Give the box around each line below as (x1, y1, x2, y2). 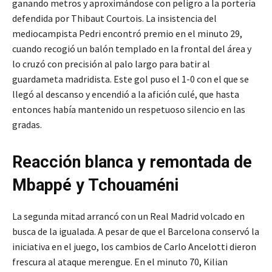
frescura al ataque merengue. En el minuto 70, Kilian (12, 256, 228, 268)
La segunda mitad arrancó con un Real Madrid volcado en (12, 210, 245, 223)
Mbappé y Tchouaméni (12, 175, 178, 195)
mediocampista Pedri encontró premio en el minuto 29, (12, 27, 242, 40)
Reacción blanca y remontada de (12, 152, 252, 172)
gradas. (12, 118, 42, 131)
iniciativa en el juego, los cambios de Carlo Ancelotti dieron (12, 240, 256, 253)
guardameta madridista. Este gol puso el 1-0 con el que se (12, 73, 249, 86)
